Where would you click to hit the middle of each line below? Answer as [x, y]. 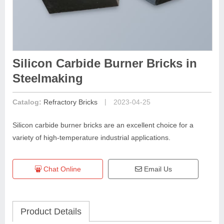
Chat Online [61, 169]
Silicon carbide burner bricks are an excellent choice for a [103, 125]
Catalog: [28, 102]
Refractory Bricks [70, 102]
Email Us [157, 169]
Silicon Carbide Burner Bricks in [105, 63]
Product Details [51, 211]
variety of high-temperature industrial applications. [91, 137]
